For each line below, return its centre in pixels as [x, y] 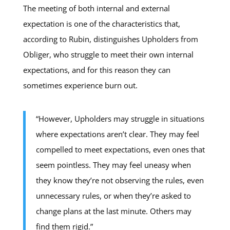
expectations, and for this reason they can [97, 70]
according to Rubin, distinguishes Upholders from [110, 39]
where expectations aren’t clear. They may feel [117, 134]
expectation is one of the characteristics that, [101, 24]
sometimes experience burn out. [80, 85]
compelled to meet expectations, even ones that [120, 149]
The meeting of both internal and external [96, 8]
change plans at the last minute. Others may [113, 211]
